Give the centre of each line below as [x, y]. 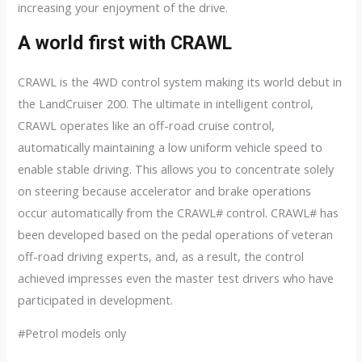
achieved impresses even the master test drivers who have [176, 278]
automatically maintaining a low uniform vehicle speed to [170, 147]
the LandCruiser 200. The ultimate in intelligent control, [166, 103]
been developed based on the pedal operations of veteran [176, 234]
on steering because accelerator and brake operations [165, 190]
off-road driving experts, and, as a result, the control [161, 256]
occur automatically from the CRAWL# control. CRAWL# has [179, 212]
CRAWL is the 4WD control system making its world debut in [180, 81]
